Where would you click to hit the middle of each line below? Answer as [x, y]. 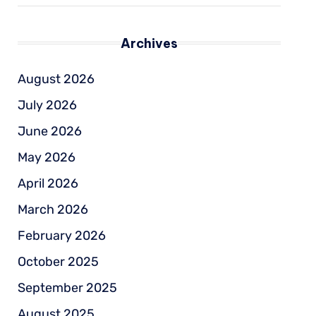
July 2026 [47, 105]
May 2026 [46, 157]
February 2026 [61, 235]
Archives [149, 43]
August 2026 [56, 79]
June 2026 [49, 131]
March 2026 [53, 209]
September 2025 [67, 287]
